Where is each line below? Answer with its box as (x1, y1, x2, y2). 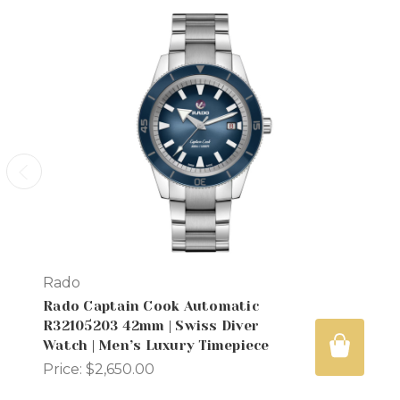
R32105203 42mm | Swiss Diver (43, 318, 259, 335)
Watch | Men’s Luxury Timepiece (43, 337, 270, 354)
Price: (43, 361, 86, 379)
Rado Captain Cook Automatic (43, 298, 259, 315)
